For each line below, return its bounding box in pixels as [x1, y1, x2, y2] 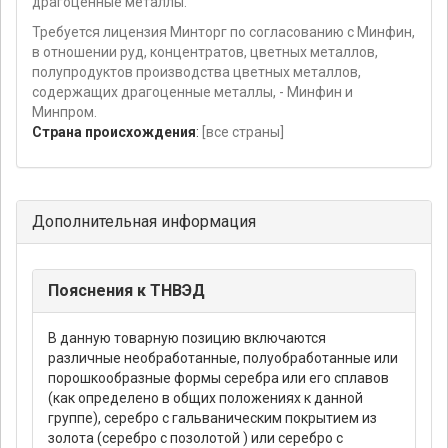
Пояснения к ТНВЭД [48, 281, 205, 301]
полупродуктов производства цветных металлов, [32, 64, 361, 81]
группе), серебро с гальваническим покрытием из [48, 410, 377, 427]
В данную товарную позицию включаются [48, 330, 326, 347]
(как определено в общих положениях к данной [48, 390, 363, 407]
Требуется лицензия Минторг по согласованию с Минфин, [32, 24, 415, 41]
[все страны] [202, 124, 284, 141]
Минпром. [32, 104, 97, 121]
